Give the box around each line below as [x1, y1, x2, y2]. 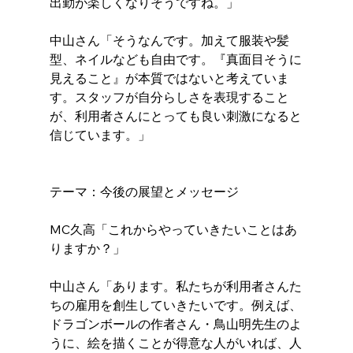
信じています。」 [49, 127, 150, 143]
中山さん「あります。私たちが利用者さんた [49, 278, 302, 295]
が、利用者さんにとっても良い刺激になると [49, 108, 302, 124]
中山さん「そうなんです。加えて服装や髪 [49, 32, 289, 49]
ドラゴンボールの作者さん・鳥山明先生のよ [49, 316, 302, 333]
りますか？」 [49, 240, 125, 257]
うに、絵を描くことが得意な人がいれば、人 [49, 335, 302, 351]
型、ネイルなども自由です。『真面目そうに [49, 51, 302, 68]
